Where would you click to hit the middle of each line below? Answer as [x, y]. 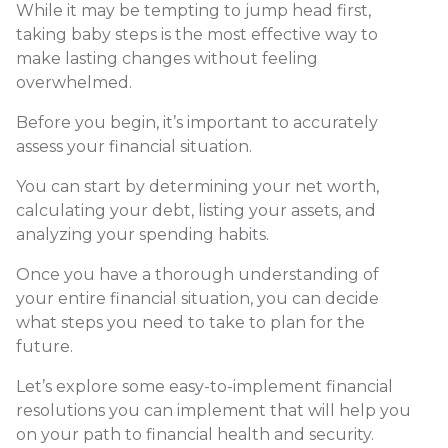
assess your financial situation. [136, 147]
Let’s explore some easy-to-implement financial [204, 387]
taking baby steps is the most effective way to [197, 35]
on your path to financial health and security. [195, 435]
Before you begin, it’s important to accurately [197, 123]
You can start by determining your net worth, [197, 187]
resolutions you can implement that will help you [213, 411]
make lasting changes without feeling [167, 59]
